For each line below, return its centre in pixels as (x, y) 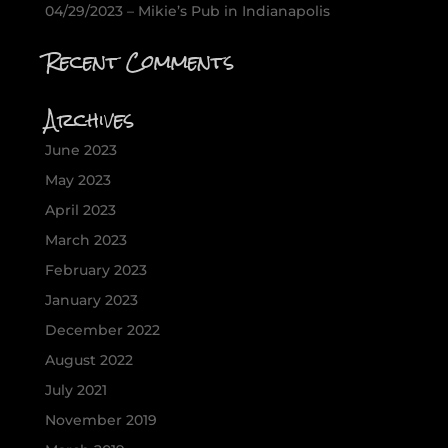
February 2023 (95, 270)
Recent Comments (139, 62)
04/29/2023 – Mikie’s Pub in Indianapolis (187, 11)
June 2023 (80, 150)
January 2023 (91, 300)
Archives (89, 120)
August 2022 (88, 360)
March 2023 (85, 240)
